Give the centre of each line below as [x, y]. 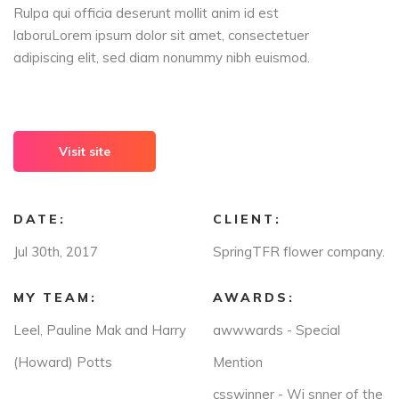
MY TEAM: [55, 297]
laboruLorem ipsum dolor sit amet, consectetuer [161, 35]
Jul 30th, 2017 [56, 252]
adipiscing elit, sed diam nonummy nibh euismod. [162, 57]
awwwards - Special [277, 330]
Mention [238, 362]
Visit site [85, 151]
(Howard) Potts [63, 362]
